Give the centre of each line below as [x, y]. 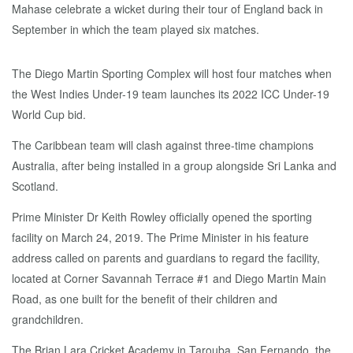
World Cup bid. [49, 114]
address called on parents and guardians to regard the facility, [166, 258]
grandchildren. [48, 319]
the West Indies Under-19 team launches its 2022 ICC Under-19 [171, 94]
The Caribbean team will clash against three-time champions [163, 145]
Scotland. [35, 186]
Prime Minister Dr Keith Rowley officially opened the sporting [162, 217]
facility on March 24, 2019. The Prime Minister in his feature [160, 237]
